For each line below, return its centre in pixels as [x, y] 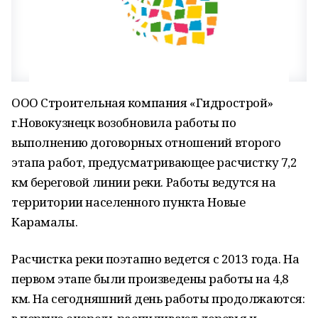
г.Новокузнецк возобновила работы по [124, 122]
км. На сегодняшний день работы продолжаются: [158, 298]
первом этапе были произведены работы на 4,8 [150, 279]
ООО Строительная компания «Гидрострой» [143, 103]
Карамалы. [45, 222]
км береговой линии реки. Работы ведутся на [144, 182]
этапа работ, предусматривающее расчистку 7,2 [154, 162]
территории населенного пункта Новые [128, 202]
